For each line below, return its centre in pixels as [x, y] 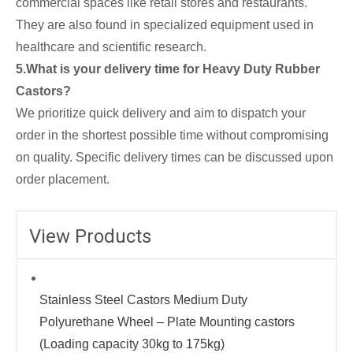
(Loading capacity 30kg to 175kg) [132, 344]
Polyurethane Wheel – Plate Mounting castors [167, 322]
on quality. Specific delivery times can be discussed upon [175, 158]
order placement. [63, 180]
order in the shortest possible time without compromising [172, 136]
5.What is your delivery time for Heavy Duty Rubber [168, 69]
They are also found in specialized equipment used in [165, 25]
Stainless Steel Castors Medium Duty [143, 300]
